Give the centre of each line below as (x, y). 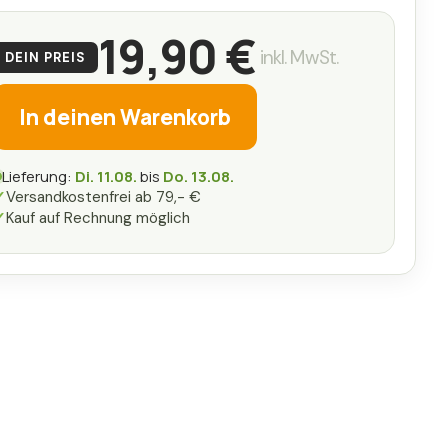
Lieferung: (38, 177)
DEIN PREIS (46, 57)
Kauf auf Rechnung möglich (98, 218)
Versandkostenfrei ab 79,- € (103, 197)
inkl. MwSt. (298, 57)
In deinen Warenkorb (125, 116)
